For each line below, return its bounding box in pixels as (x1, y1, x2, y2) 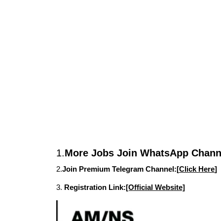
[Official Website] (126, 183, 185, 191)
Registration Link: (64, 183, 126, 191)
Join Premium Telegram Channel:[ (62, 165, 179, 173)
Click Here (179, 165, 215, 173)
